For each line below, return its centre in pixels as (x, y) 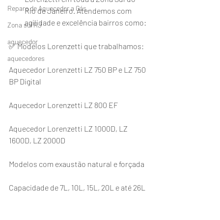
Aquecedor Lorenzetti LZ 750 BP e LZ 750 (78, 69)
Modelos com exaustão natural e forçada (77, 164)
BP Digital (25, 81)
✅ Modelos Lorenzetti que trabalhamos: (76, 46)
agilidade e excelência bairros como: (85, 22)
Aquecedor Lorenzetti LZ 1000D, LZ (69, 128)
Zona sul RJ (25, 25)
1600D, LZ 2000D (37, 140)
